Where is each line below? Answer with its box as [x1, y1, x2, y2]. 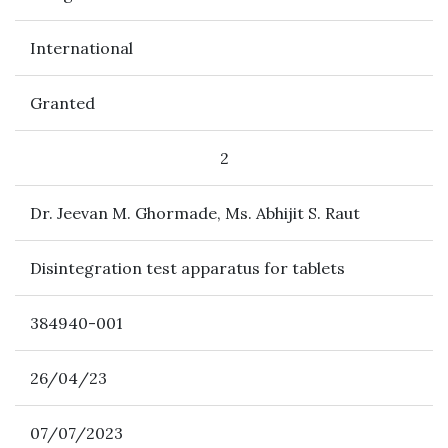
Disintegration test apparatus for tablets [30, 258, 345, 278]
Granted [30, 93, 95, 113]
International [30, 38, 133, 58]
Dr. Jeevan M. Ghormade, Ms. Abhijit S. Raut [30, 203, 360, 223]
